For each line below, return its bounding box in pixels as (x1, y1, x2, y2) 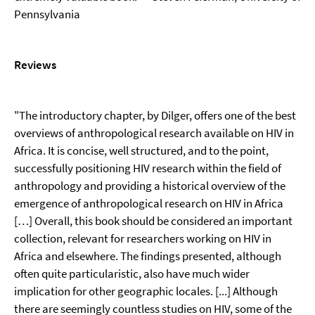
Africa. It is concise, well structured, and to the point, (14, 143, 269, 158)
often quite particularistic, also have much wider (14, 266, 250, 281)
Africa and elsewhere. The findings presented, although (14, 248, 281, 264)
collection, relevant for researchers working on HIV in (14, 231, 271, 246)
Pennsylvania (14, 6, 80, 22)
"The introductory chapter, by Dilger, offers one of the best (14, 108, 296, 123)
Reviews (14, 57, 56, 72)
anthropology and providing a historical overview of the (14, 178, 285, 193)
